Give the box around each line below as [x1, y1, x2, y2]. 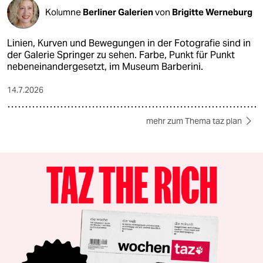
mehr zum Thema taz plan [146, 115, 242, 126]
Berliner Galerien [83, 6, 155, 18]
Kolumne [45, 6, 83, 18]
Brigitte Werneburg [172, 6, 252, 18]
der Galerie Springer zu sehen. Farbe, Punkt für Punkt [7, 48, 235, 61]
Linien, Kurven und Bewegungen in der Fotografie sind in [7, 36, 251, 49]
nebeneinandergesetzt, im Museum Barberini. [7, 60, 203, 73]
